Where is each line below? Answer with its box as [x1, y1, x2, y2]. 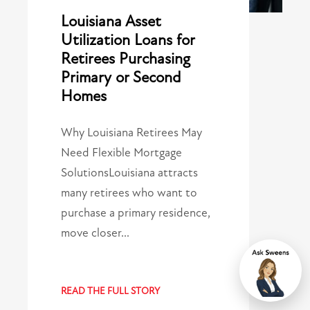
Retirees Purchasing [61, 49, 190, 69]
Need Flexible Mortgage [61, 145, 182, 161]
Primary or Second [61, 68, 181, 88]
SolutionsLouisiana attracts [61, 165, 198, 181]
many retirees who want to [61, 185, 197, 201]
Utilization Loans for [61, 30, 194, 51]
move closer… [61, 226, 129, 241]
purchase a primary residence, [61, 206, 210, 221]
